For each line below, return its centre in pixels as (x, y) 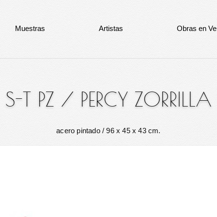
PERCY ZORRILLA (146, 99)
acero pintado (78, 131)
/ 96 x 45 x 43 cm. (130, 131)
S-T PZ (30, 99)
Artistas (111, 28)
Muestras (30, 28)
